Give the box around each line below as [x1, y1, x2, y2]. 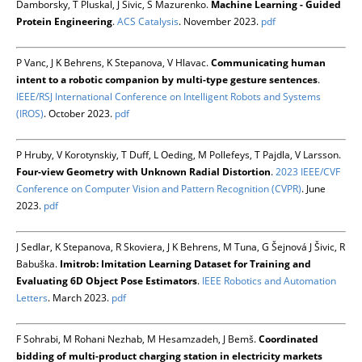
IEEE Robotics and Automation [202, 274, 336, 288]
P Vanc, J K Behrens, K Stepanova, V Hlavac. [16, 56, 211, 70]
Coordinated [259, 332, 318, 347]
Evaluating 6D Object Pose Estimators [16, 274, 197, 288]
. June [301, 182, 326, 196]
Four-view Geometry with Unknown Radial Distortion [16, 165, 271, 179]
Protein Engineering [16, 15, 112, 29]
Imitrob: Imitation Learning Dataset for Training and [60, 257, 311, 271]
